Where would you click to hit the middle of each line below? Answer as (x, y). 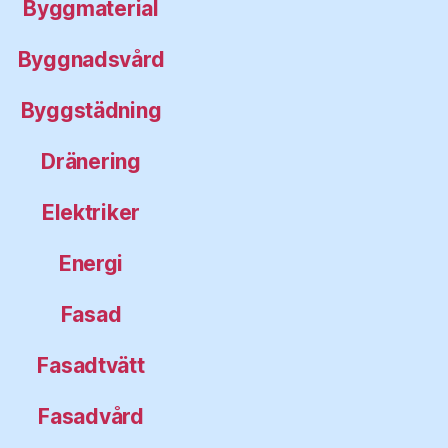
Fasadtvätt (91, 365)
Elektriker (91, 212)
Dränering (91, 161)
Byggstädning (91, 110)
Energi (91, 263)
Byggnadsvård (91, 59)
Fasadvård (91, 416)
